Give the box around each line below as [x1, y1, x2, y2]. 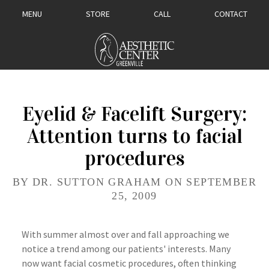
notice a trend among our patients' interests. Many [22, 242, 231, 255]
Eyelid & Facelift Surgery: [22, 101, 247, 126]
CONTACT [214, 8, 247, 19]
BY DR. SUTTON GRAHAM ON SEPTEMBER [12, 175, 257, 188]
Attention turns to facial [26, 124, 243, 148]
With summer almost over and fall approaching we [22, 228, 229, 240]
